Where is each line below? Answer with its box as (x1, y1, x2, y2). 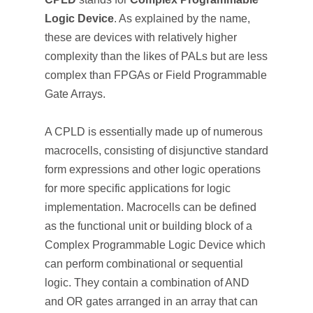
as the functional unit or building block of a (45, 220, 252, 232)
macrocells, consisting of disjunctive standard (45, 145, 268, 156)
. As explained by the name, (114, 13, 250, 24)
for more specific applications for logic (45, 182, 231, 194)
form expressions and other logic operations (45, 163, 261, 175)
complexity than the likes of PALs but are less (45, 50, 268, 62)
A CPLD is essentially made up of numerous (45, 126, 263, 138)
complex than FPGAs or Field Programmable (45, 69, 267, 81)
